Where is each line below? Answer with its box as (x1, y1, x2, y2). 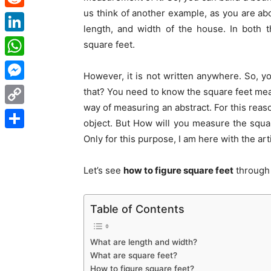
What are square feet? (90, 250, 177, 260)
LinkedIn (5, 36, 39, 46)
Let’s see (83, 165, 123, 176)
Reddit (5, 11, 31, 22)
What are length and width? (90, 237, 197, 247)
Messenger (5, 84, 48, 94)
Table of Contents (90, 202, 184, 215)
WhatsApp (5, 60, 46, 70)
